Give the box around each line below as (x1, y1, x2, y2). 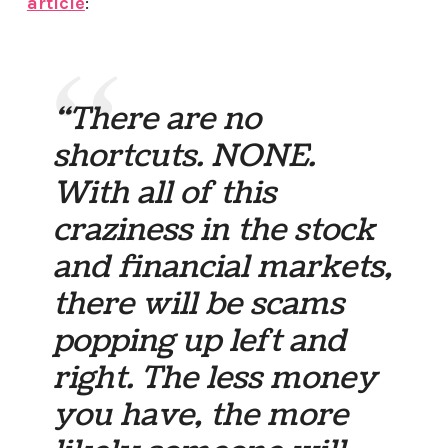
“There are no (53, 96, 262, 141)
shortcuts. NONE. (53, 133, 316, 178)
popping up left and (53, 318, 347, 363)
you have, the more (53, 392, 349, 437)
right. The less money (53, 355, 378, 400)
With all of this (53, 170, 277, 215)
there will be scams (53, 281, 345, 326)
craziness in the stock (53, 207, 376, 252)
